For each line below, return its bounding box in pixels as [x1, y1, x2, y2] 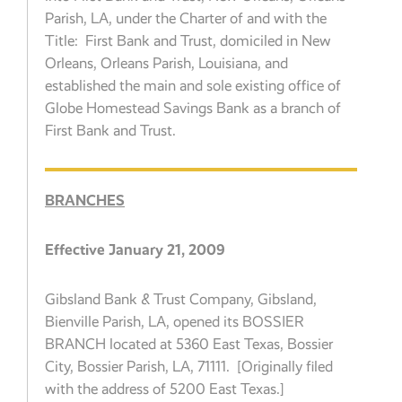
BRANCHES [45, 191, 126, 210]
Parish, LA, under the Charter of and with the [45, 9, 328, 27]
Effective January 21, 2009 [45, 240, 226, 259]
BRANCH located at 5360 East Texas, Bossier [45, 335, 334, 353]
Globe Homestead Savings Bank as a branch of [45, 99, 342, 117]
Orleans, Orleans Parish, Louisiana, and [45, 54, 289, 72]
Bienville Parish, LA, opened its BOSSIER [45, 312, 305, 330]
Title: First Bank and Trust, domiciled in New [45, 31, 332, 49]
